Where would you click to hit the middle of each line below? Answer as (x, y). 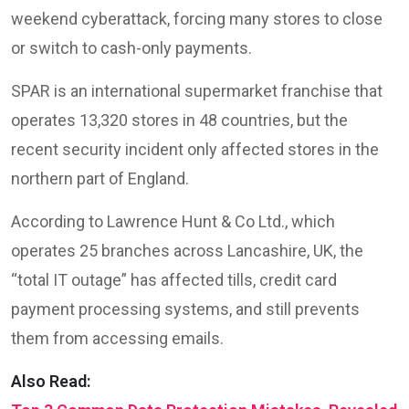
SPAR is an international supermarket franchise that (197, 91)
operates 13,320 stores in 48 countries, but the (179, 120)
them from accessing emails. (117, 338)
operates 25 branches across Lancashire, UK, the (187, 251)
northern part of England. (100, 178)
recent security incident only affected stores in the (195, 149)
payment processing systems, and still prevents (185, 309)
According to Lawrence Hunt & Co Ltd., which (173, 221)
